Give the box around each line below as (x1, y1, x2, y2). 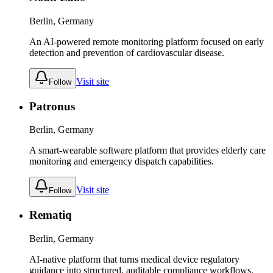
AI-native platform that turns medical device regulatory (29, 253, 239, 264)
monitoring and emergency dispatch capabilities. (29, 156, 214, 167)
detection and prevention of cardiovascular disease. (29, 47, 224, 58)
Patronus (29, 99, 75, 113)
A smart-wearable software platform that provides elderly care (29, 145, 266, 156)
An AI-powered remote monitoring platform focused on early (29, 36, 264, 47)
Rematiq (29, 208, 72, 222)
